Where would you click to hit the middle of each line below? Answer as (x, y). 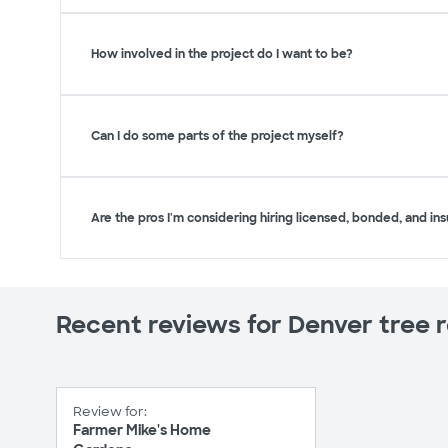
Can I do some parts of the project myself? (217, 136)
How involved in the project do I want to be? (222, 54)
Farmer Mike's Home (142, 429)
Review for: (110, 411)
